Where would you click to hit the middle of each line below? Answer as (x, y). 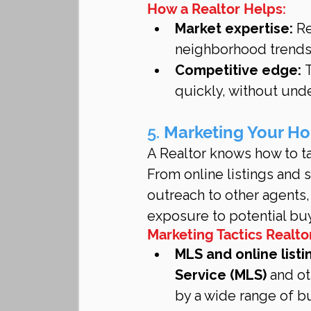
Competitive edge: (238, 70)
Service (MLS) (221, 275)
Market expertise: (234, 28)
